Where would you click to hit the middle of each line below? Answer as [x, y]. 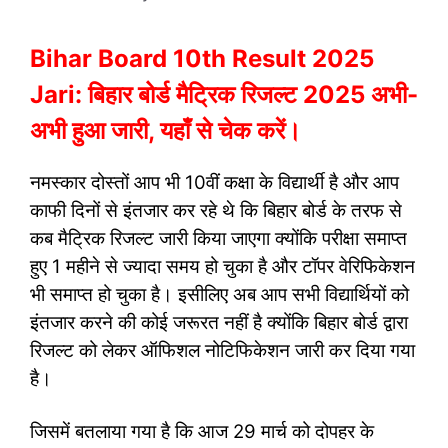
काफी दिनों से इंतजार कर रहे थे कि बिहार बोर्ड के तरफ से [216, 210]
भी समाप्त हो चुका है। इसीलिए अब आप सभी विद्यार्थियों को [219, 294]
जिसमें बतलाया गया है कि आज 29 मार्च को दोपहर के [202, 432]
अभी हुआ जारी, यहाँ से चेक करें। [165, 130]
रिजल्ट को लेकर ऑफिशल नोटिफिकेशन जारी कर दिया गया [222, 350]
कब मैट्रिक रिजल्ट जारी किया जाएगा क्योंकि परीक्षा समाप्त [218, 238]
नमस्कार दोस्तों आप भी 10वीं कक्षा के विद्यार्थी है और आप [214, 182]
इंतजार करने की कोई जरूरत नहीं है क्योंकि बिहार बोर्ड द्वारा [219, 322]
